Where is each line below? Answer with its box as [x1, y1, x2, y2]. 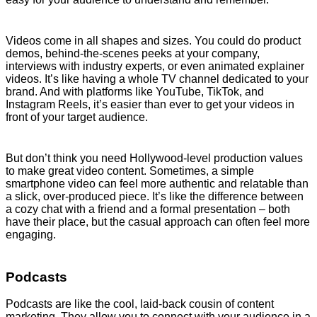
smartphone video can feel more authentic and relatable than [6, 177, 309, 190]
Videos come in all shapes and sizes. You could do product [6, 34, 301, 47]
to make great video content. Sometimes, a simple [6, 164, 254, 177]
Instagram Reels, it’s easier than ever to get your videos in [6, 98, 294, 110]
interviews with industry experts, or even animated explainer [6, 59, 304, 72]
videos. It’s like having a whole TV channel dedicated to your [6, 72, 309, 85]
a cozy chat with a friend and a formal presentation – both [6, 202, 290, 215]
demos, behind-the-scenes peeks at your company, [6, 47, 260, 59]
